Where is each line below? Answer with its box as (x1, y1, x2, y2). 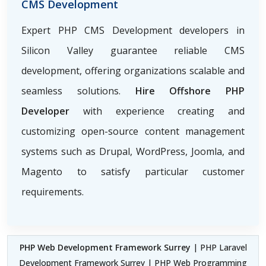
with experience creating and (69, 104, 245, 118)
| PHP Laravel (190, 241, 247, 253)
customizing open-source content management (21, 124, 245, 138)
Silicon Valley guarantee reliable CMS (21, 43, 245, 57)
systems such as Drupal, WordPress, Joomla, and (21, 144, 245, 158)
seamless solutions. (21, 84, 135, 97)
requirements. (21, 185, 84, 198)
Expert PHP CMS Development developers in (21, 23, 245, 37)
